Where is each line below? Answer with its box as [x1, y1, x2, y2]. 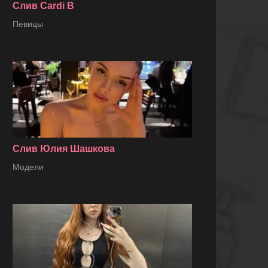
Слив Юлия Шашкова [13, 143, 115, 154]
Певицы [13, 19, 43, 29]
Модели [13, 162, 44, 172]
